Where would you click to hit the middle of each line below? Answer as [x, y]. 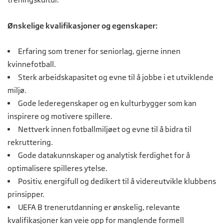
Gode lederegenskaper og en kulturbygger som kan [107, 103]
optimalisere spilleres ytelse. [57, 168]
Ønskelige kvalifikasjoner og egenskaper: [82, 25]
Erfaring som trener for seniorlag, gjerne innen [99, 51]
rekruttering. [30, 142]
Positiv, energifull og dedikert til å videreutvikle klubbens [117, 181]
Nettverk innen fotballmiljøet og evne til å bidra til [105, 129]
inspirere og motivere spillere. [60, 116]
